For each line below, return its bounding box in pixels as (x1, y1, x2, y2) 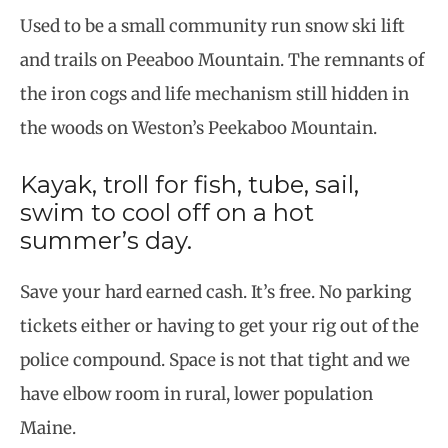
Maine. (20, 416, 76, 439)
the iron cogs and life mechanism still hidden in (20, 83, 409, 106)
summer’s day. (20, 225, 192, 255)
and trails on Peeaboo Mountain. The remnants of (20, 49, 424, 72)
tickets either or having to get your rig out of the (20, 314, 419, 337)
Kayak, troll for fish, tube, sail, (20, 169, 359, 199)
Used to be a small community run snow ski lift (20, 15, 405, 38)
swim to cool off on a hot (20, 197, 314, 227)
